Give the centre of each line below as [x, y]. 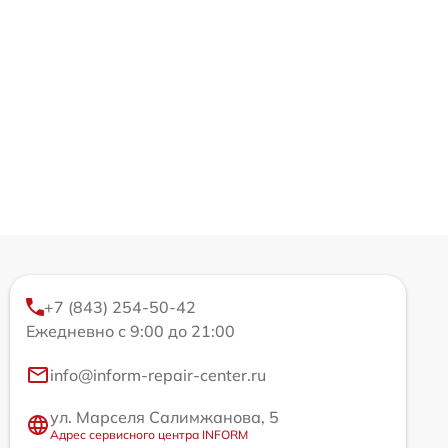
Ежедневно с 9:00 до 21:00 [130, 331]
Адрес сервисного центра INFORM [149, 434]
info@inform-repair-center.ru [158, 375]
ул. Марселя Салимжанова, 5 [164, 417]
